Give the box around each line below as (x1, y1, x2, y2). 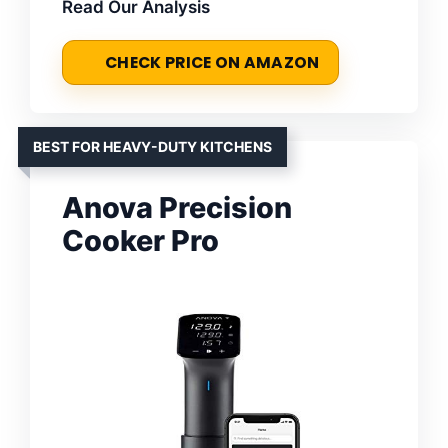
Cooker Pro (62, 222, 219, 258)
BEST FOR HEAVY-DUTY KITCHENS (33, 137, 272, 155)
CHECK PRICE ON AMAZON (105, 51, 320, 73)
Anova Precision (62, 189, 292, 225)
